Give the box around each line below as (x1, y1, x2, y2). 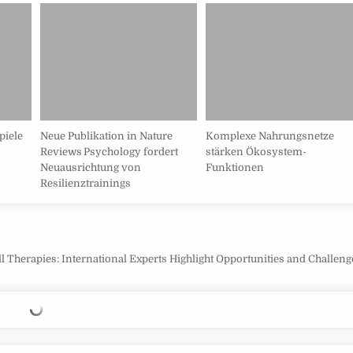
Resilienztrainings (40, 177, 132, 190)
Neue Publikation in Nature (40, 130, 173, 143)
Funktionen (205, 162, 264, 174)
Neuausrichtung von (40, 162, 142, 174)
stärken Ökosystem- (205, 146, 307, 158)
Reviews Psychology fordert (40, 146, 179, 158)
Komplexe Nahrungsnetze (205, 130, 334, 143)
